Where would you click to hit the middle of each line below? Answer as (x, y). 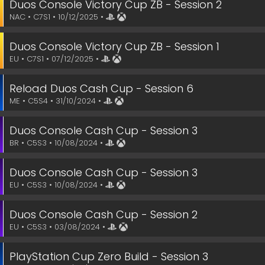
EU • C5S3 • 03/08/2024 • (59, 227)
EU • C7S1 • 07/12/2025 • (55, 59)
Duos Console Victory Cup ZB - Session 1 (114, 46)
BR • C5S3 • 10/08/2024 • (57, 143)
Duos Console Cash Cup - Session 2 (104, 214)
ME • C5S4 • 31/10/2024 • (56, 101)
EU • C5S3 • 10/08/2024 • (57, 185)
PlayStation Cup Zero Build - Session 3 (109, 256)
